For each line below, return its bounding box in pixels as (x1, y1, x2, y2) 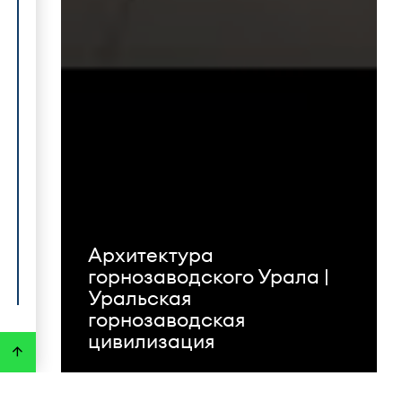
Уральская (88, 285, 192, 311)
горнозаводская (88, 307, 246, 333)
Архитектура (88, 242, 214, 268)
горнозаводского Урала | (88, 264, 329, 290)
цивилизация (88, 328, 215, 354)
